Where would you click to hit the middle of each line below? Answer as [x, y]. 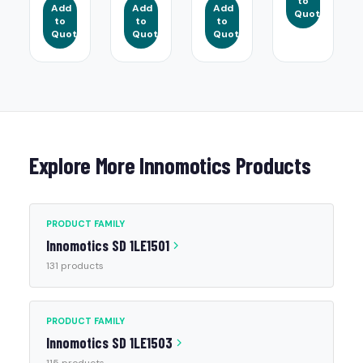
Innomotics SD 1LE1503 [109, 343]
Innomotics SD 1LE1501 [108, 246]
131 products [75, 266]
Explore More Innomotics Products [170, 165]
